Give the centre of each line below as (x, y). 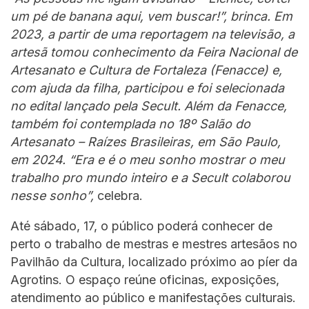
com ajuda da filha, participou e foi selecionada (147, 88)
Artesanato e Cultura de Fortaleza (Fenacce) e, (146, 70)
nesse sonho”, (52, 196)
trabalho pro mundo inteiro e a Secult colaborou (150, 178)
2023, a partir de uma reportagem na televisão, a (152, 34)
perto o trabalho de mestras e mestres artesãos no (154, 244)
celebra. (118, 196)
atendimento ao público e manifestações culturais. (153, 298)
